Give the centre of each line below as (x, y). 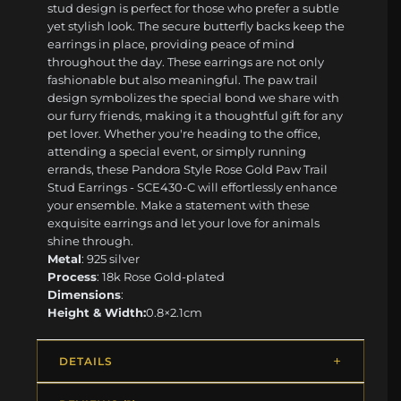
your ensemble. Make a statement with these (179, 205)
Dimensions (85, 295)
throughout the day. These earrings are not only (186, 62)
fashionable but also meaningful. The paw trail (183, 80)
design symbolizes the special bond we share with (194, 98)
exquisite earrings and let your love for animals (184, 223)
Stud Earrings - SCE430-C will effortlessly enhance (193, 188)
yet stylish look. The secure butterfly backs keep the (196, 26)
